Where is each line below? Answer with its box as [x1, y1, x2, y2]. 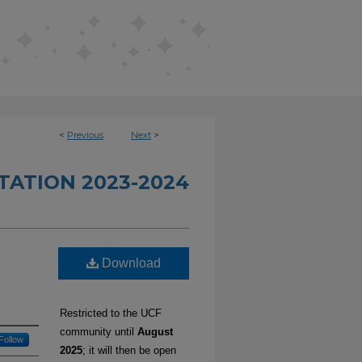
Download [99, 256, 161, 270]
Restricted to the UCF [60, 307, 162, 319]
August [137, 326, 173, 338]
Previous [67, 129, 103, 141]
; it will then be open [82, 344, 176, 356]
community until [60, 326, 137, 338]
